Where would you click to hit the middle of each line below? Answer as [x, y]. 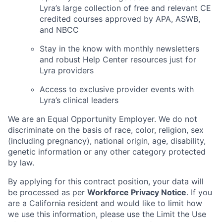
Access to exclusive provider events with [117, 89]
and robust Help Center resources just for [118, 60]
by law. [21, 163]
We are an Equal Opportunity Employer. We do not [103, 119]
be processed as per [48, 193]
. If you [199, 193]
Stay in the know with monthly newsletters [119, 49]
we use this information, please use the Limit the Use [107, 214]
